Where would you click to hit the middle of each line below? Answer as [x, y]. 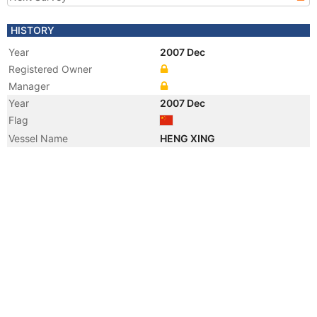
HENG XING [189, 138]
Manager [29, 86]
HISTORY [33, 30]
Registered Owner [50, 69]
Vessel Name [38, 138]
